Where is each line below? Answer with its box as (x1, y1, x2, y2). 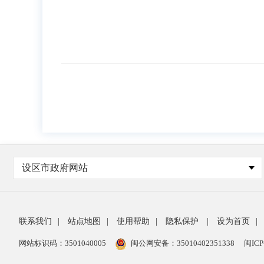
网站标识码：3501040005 (19, 239, 106, 247)
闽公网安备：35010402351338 (131, 239, 235, 247)
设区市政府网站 (22, 163, 88, 173)
